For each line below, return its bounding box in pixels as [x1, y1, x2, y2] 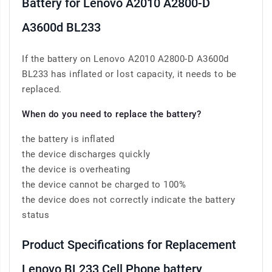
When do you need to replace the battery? [22, 109, 201, 120]
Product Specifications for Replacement [22, 237, 236, 253]
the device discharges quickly [22, 149, 151, 160]
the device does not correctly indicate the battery [22, 194, 235, 206]
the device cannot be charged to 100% [22, 179, 186, 191]
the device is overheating [22, 164, 131, 175]
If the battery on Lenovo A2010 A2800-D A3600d [22, 53, 229, 65]
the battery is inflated [22, 134, 115, 145]
